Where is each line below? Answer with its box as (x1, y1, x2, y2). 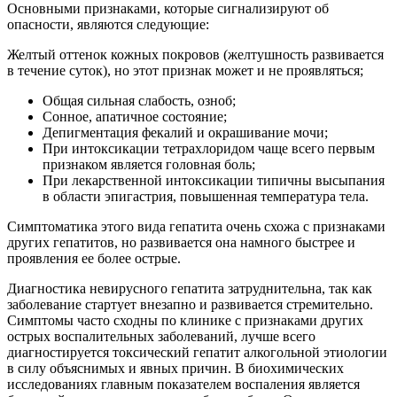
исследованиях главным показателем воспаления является (7, 376, 360, 392)
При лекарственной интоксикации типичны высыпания (43, 172, 385, 188)
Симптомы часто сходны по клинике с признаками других (7, 312, 363, 328)
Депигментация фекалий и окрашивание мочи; (43, 124, 328, 140)
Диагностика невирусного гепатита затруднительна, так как (7, 280, 372, 296)
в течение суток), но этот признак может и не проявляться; (7, 62, 363, 78)
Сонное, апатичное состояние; (43, 108, 227, 124)
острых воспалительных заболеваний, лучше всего (7, 328, 315, 344)
